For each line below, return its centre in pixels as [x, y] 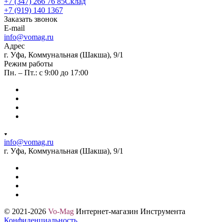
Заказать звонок [31, 19]
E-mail [14, 28]
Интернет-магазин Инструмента [130, 211]
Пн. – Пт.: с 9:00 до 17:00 [46, 72]
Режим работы [28, 63]
